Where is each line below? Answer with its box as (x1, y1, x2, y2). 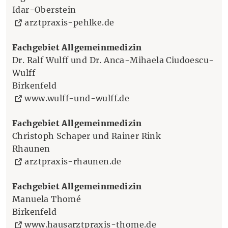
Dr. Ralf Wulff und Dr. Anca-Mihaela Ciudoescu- (12, 54, 214, 65)
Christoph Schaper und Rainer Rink (12, 130, 161, 141)
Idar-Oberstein (12, 4, 76, 15)
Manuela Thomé (12, 193, 81, 204)
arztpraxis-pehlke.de (24, 17, 115, 27)
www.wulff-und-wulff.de (24, 93, 130, 103)
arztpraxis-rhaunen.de (24, 156, 122, 166)
